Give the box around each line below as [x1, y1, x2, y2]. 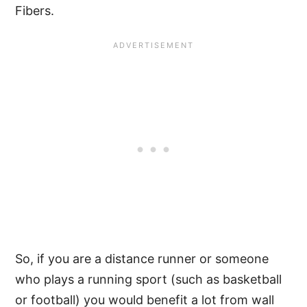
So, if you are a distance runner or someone [15, 251, 269, 266]
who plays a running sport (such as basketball [15, 271, 282, 286]
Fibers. [15, 3, 55, 18]
